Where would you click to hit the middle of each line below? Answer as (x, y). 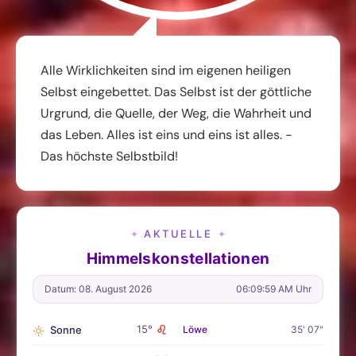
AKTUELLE (178, 233)
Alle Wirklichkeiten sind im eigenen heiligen (166, 70)
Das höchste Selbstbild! (109, 156)
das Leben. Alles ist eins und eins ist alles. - (166, 134)
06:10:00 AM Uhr (273, 288)
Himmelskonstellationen (178, 258)
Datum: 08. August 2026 (98, 288)
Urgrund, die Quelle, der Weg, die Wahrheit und (176, 113)
